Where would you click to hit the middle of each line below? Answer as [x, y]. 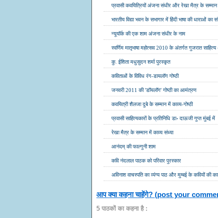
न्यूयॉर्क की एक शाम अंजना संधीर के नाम [149, 33]
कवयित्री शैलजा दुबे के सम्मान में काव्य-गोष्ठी [152, 104]
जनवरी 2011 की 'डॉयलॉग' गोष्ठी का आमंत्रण [154, 90]
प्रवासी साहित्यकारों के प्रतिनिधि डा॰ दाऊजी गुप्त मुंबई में [163, 118]
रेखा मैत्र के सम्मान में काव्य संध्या [143, 132]
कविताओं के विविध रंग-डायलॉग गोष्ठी [145, 76]
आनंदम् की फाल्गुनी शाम [134, 146]
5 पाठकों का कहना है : [122, 209]
